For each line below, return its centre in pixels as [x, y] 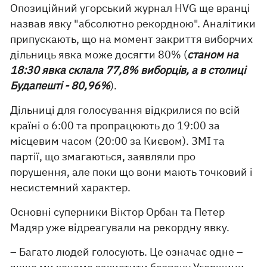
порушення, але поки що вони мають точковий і [132, 172]
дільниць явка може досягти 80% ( [99, 55]
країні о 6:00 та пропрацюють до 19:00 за [115, 125]
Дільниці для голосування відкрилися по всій [125, 110]
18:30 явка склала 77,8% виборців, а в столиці [128, 70]
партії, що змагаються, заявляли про [103, 156]
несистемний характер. [71, 187]
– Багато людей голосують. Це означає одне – [127, 252]
